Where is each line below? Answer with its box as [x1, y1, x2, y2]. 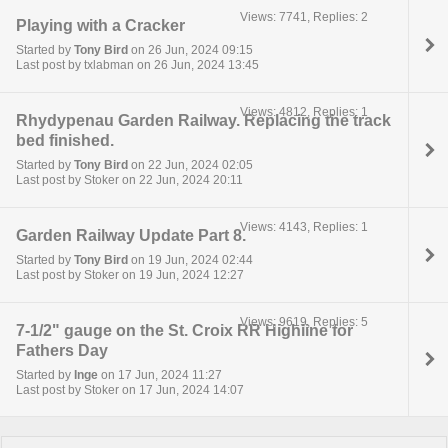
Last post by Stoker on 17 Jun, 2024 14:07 [16, 383, 244, 398]
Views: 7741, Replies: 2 [240, 9, 369, 24]
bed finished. [16, 132, 114, 149]
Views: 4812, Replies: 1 [240, 104, 369, 119]
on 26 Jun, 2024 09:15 [128, 43, 253, 58]
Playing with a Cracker [16, 17, 185, 35]
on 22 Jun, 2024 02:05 [128, 158, 253, 173]
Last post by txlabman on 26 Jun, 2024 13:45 [16, 58, 259, 73]
